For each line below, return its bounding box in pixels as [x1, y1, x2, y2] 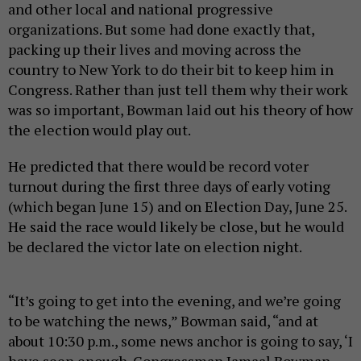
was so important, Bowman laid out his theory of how [8, 100, 353, 120]
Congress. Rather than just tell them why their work [8, 80, 348, 100]
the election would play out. [8, 120, 191, 140]
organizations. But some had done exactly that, [8, 19, 314, 39]
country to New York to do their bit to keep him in [8, 60, 334, 80]
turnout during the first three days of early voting [8, 176, 330, 197]
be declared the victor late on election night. [8, 237, 302, 257]
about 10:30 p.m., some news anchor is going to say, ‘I [8, 331, 353, 351]
